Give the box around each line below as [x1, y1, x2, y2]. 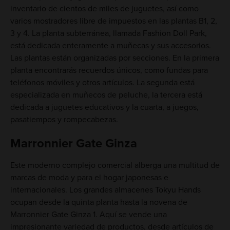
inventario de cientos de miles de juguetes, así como [10, 3, 199, 14]
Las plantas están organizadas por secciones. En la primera [10, 52, 219, 63]
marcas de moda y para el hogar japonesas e [10, 172, 168, 183]
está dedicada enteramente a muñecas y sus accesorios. [10, 40, 211, 51]
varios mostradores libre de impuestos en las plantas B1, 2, [10, 15, 217, 26]
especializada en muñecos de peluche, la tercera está [10, 89, 202, 100]
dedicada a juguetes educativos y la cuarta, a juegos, [10, 102, 199, 112]
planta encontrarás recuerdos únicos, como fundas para [10, 65, 208, 75]
